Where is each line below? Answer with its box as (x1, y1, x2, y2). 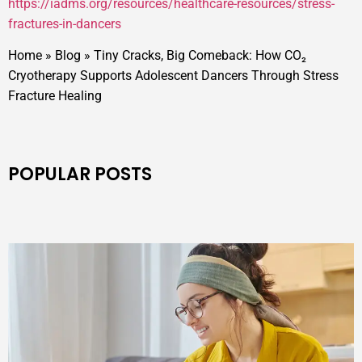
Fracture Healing (8, 88, 102, 104)
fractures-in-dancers (8, 15, 121, 32)
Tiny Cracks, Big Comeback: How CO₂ (94, 48, 306, 64)
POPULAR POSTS (8, 162, 152, 187)
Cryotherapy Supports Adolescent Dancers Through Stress (8, 68, 339, 84)
